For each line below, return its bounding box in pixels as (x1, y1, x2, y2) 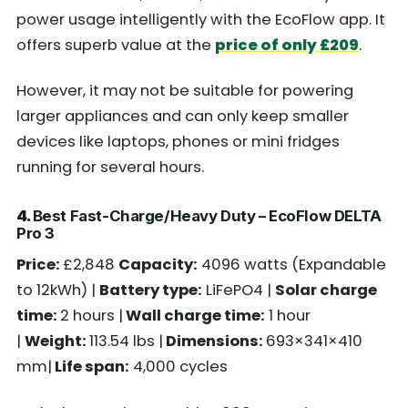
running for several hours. (16, 157, 204, 178)
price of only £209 (215, 34, 359, 56)
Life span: (52, 356, 129, 378)
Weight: (25, 331, 89, 352)
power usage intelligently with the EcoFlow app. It (16, 8, 385, 30)
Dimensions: (163, 331, 266, 352)
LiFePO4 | (202, 280, 275, 301)
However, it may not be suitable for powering (16, 80, 353, 102)
